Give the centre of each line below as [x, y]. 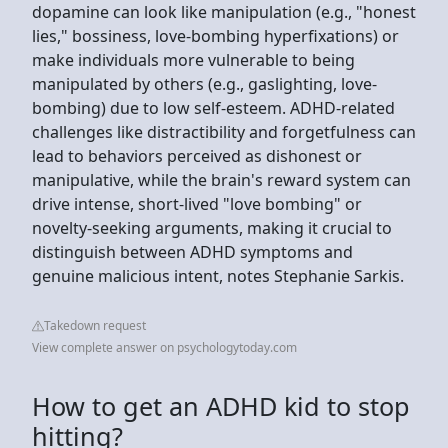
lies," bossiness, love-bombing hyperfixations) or [215, 35]
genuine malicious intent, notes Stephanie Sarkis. [218, 275]
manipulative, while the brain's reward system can [221, 179]
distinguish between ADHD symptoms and [192, 251]
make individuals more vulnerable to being [193, 59]
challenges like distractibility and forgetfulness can [224, 131]
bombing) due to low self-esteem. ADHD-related [213, 107]
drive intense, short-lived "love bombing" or [197, 203]
